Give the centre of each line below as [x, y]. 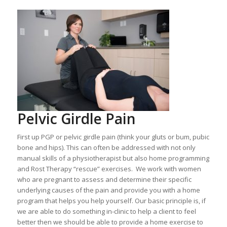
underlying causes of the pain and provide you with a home [108, 190]
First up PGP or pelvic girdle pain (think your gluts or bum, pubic [113, 137]
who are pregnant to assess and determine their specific [104, 179]
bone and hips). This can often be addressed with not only [106, 147]
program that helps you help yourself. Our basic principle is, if [111, 200]
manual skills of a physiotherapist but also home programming [113, 158]
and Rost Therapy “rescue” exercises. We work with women [109, 168]
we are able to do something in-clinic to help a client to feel [106, 211]
